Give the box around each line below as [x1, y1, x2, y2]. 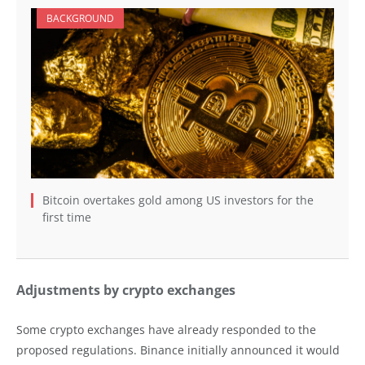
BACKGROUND [46, 11, 114, 26]
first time [42, 209, 91, 226]
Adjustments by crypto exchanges [16, 281, 235, 300]
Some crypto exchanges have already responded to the [16, 322, 316, 338]
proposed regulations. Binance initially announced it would [16, 342, 340, 358]
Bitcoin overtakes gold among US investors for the [42, 192, 314, 209]
